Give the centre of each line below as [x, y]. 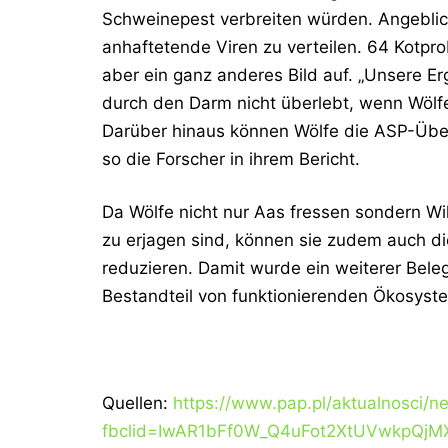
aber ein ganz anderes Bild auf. [230, 74]
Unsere [393, 74]
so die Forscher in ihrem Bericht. [231, 158]
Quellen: [137, 403]
